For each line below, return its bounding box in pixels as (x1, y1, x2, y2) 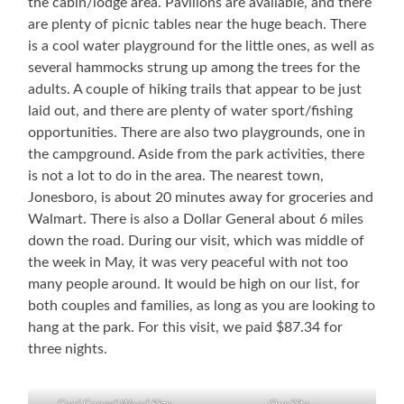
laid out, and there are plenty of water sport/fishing (28, 104, 353, 119)
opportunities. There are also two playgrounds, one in (28, 125, 366, 141)
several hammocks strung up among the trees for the (28, 60, 361, 76)
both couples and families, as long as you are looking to (28, 298, 376, 314)
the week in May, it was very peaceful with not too (28, 255, 349, 271)
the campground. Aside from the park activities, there (28, 147, 365, 162)
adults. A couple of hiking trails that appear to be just (28, 82, 363, 97)
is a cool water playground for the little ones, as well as (28, 39, 375, 54)
